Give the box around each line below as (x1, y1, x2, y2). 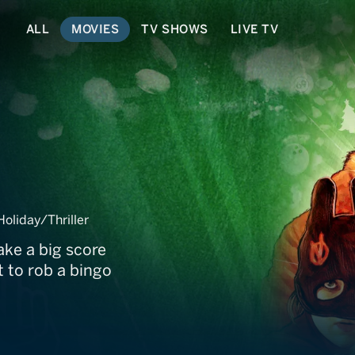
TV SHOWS (141, 21, 208, 36)
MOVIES (71, 21, 120, 36)
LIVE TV (230, 21, 279, 36)
